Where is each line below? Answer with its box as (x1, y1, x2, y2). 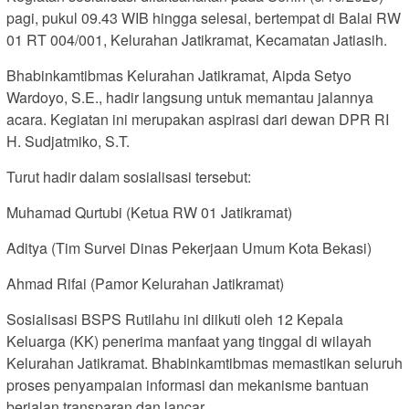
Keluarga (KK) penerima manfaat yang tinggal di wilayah (6, 330, 372, 351)
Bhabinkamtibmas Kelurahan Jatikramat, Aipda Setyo (6, 64, 351, 86)
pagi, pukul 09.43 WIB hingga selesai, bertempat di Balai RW (6, 6, 401, 28)
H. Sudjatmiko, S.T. (6, 130, 130, 152)
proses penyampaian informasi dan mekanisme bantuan (6, 373, 369, 395)
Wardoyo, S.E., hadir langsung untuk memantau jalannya (6, 86, 373, 108)
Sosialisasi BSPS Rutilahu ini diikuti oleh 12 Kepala (6, 308, 343, 330)
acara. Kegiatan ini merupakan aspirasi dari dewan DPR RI (6, 108, 389, 130)
